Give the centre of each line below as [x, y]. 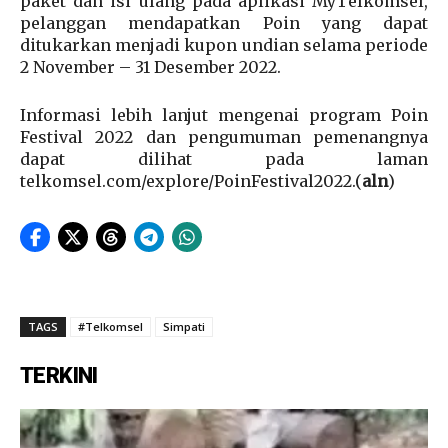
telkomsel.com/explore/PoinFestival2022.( [191, 181]
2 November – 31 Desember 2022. [150, 67]
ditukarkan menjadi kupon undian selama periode [224, 45]
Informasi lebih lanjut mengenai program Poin [224, 115]
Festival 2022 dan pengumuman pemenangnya [224, 137]
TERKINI [59, 376]
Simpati [184, 327]
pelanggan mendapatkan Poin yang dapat [224, 23]
